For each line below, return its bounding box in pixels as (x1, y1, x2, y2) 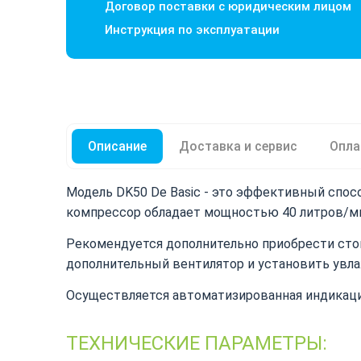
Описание (88, 139, 147, 154)
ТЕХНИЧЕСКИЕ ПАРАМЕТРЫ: (66, 332, 327, 355)
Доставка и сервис (179, 139, 297, 154)
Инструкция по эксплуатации (105, 23, 280, 37)
